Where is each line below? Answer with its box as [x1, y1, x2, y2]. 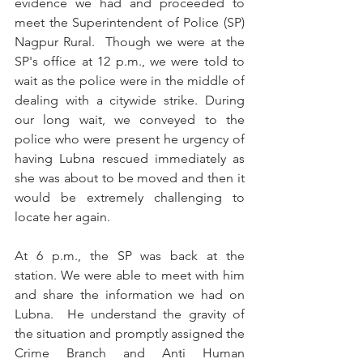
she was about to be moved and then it [15, 169, 245, 186]
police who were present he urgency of [15, 130, 245, 147]
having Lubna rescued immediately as [15, 150, 245, 166]
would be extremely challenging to [15, 189, 245, 205]
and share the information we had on [15, 286, 245, 302]
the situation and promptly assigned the [15, 325, 245, 341]
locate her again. [15, 208, 110, 224]
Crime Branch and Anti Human [15, 344, 245, 361]
